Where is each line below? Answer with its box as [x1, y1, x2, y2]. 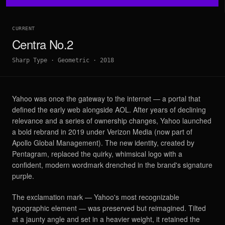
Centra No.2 [12, 35, 73, 53]
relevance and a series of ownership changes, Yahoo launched [12, 116, 211, 126]
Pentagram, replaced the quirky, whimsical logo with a [12, 149, 182, 159]
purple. [12, 171, 34, 181]
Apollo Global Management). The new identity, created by [12, 138, 194, 148]
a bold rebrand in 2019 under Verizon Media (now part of [12, 127, 192, 137]
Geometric [58, 57, 89, 64]
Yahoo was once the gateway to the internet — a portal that [12, 93, 200, 104]
